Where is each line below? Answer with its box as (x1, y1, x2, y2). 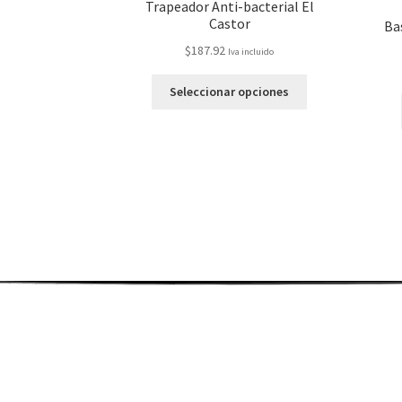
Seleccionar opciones (170, 83, 290, 100)
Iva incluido (228, 45, 275, 57)
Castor (208, 13, 250, 32)
